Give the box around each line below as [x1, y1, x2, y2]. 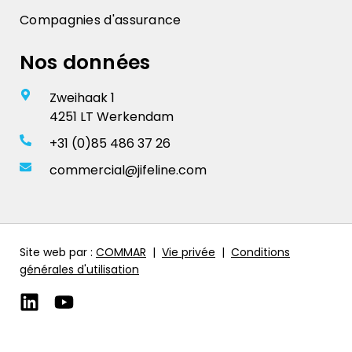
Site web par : [20, 244, 96, 260]
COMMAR [96, 244, 146, 260]
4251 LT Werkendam [49, 107, 174, 126]
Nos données [20, 48, 151, 76]
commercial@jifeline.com [49, 160, 207, 179]
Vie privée [162, 244, 215, 260]
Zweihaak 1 [49, 88, 115, 107]
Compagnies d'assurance [20, 10, 181, 29]
